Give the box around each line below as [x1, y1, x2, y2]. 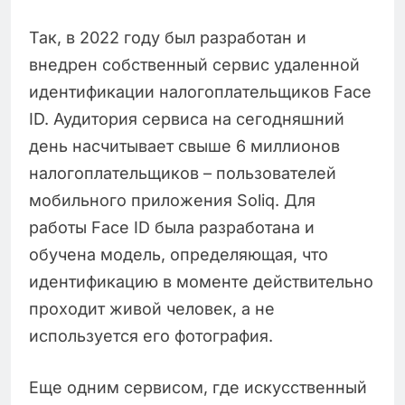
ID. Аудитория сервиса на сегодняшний [29, 108, 344, 128]
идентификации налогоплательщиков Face [29, 81, 372, 101]
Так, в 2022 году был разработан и [29, 27, 306, 47]
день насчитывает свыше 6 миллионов [29, 136, 340, 155]
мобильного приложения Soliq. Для [29, 190, 316, 210]
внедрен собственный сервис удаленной [29, 54, 360, 74]
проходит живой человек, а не [29, 298, 275, 318]
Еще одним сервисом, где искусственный [29, 377, 367, 397]
